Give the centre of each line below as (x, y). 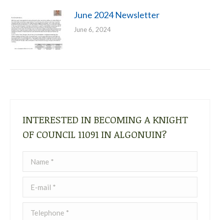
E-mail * (35, 183)
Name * (34, 157)
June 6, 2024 (92, 30)
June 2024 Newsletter (117, 15)
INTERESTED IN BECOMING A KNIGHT (105, 120)
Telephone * (42, 208)
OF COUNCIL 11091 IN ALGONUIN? (95, 134)
